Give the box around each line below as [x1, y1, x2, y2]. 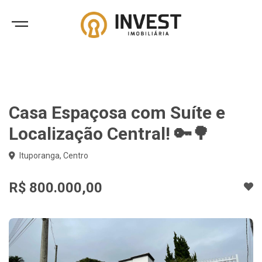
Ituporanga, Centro [18, 151, 88, 160]
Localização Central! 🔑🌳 [9, 123, 209, 144]
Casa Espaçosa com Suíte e [9, 102, 225, 123]
